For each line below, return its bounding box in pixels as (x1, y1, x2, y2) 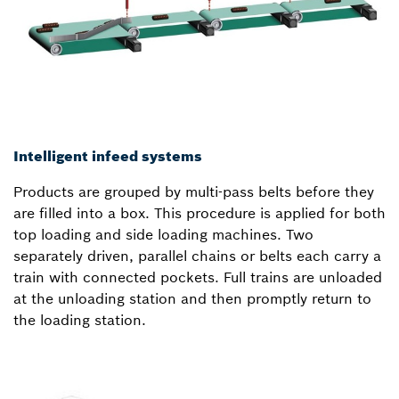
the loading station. (13, 311, 146, 330)
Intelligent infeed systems (13, 147, 202, 166)
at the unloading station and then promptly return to (13, 289, 371, 308)
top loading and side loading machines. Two (13, 225, 313, 244)
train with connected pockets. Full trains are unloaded (13, 268, 382, 287)
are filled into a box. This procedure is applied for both (13, 204, 386, 223)
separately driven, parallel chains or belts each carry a (13, 247, 381, 265)
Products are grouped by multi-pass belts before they (13, 183, 374, 201)
